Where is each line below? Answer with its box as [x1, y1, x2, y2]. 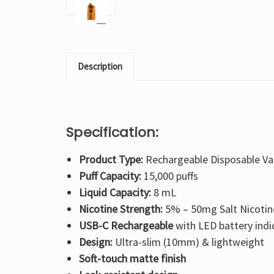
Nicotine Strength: [78, 201, 163, 216]
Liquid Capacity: [78, 185, 151, 199]
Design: [78, 234, 113, 249]
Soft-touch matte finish [78, 251, 186, 265]
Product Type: [78, 152, 143, 166]
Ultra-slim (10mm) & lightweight [112, 234, 264, 249]
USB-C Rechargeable [78, 218, 173, 232]
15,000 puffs [141, 168, 198, 183]
